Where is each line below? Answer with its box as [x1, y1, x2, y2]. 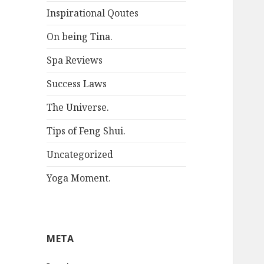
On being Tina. [47, 30, 113, 44]
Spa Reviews [47, 54, 103, 67]
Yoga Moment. [47, 171, 111, 185]
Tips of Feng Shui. [47, 124, 126, 138]
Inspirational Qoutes [47, 6, 139, 20]
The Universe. [47, 101, 110, 114]
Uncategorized [47, 148, 114, 161]
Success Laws [47, 77, 107, 91]
